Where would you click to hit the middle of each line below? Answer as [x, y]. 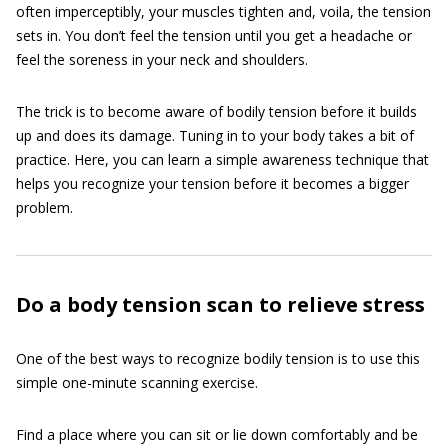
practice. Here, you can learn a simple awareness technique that [222, 159]
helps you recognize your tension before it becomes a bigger [212, 183]
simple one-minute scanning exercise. [137, 382]
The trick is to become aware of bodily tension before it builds [216, 111]
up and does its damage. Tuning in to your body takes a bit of [215, 135]
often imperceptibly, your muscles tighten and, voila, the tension [223, 11]
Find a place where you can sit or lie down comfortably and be [217, 434]
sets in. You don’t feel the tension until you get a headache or [214, 35]
